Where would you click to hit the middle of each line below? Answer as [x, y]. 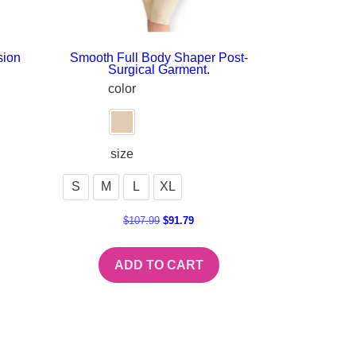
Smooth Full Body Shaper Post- [159, 57]
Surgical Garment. [159, 69]
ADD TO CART [159, 265]
